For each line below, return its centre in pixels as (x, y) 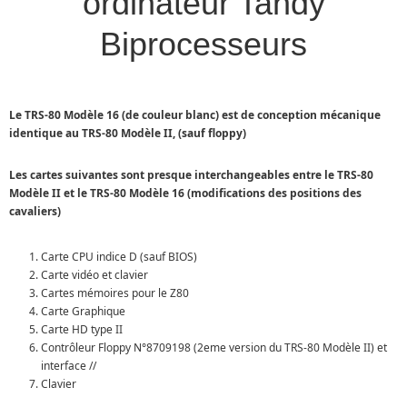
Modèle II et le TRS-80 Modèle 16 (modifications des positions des (185, 193)
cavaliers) (35, 211)
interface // (69, 366)
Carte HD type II (82, 329)
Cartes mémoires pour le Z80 (115, 293)
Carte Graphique (83, 311)
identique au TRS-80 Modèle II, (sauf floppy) (128, 133)
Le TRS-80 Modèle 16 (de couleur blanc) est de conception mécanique (195, 115)
